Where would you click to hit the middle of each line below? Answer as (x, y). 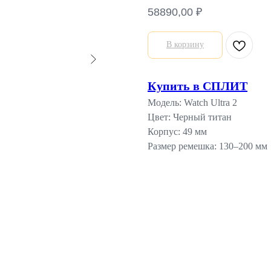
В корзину (185, 45)
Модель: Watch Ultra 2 (192, 103)
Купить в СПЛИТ (198, 86)
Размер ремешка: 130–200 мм (207, 146)
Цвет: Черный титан (190, 117)
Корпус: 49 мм (177, 132)
